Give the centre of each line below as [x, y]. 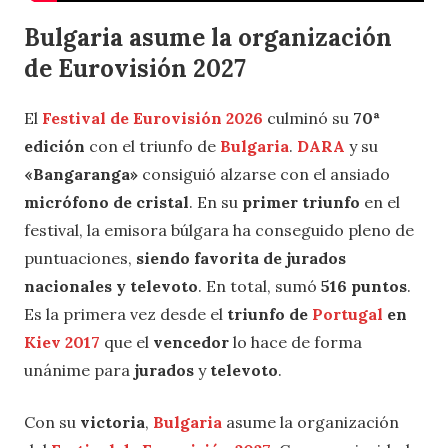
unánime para [79, 369]
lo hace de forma [297, 341]
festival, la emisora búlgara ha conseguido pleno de [219, 229]
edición [54, 145]
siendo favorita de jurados [241, 257]
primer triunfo [301, 201]
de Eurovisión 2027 [135, 68]
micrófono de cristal [106, 201]
